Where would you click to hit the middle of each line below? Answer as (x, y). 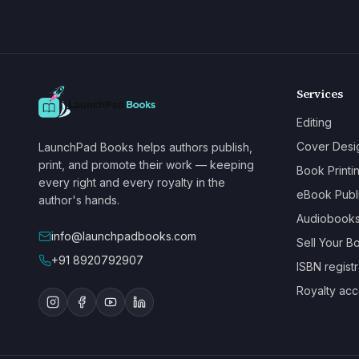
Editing (314, 122)
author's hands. (79, 200)
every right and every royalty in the (132, 182)
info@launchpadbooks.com (124, 236)
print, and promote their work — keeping (146, 165)
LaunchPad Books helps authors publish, (145, 147)
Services (319, 94)
